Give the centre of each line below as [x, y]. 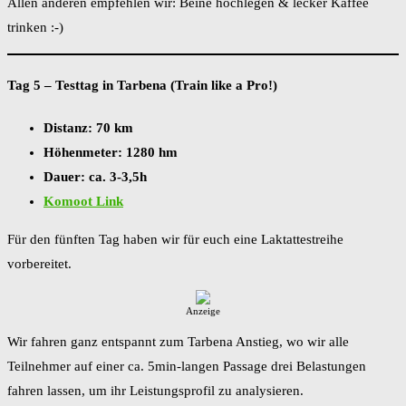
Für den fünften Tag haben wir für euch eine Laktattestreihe [175, 239]
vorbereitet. [39, 263]
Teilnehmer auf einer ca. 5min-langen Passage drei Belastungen [187, 366]
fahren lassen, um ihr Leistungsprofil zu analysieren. [155, 390]
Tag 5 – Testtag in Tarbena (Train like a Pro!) [142, 85]
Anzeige [203, 311]
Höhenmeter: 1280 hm [111, 152]
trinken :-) [35, 28]
